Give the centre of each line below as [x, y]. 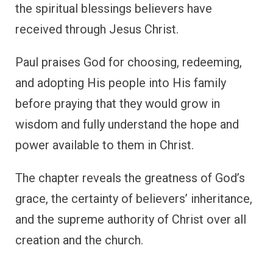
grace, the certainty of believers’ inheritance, [134, 198]
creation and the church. [79, 240]
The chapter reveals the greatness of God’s [130, 178]
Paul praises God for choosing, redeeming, [129, 62]
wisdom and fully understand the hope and [127, 124]
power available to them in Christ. [105, 145]
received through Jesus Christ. [97, 29]
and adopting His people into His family [121, 83]
